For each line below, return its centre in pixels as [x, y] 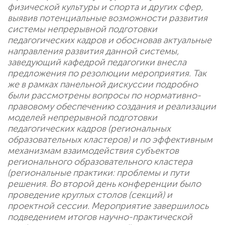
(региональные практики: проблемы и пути [98, 173]
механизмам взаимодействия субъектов [93, 151]
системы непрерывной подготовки [82, 29]
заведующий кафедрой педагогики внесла [97, 63]
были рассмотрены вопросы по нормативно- [104, 96]
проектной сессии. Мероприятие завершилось [108, 206]
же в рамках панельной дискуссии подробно [103, 85]
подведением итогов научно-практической [100, 217]
